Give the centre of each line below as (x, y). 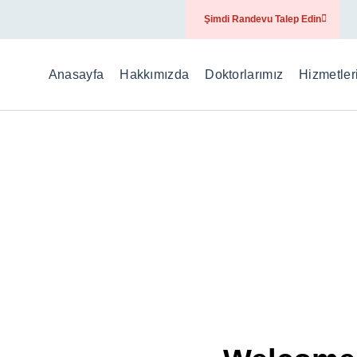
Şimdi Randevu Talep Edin (262, 19)
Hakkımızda (155, 75)
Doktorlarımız (244, 75)
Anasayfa (76, 75)
